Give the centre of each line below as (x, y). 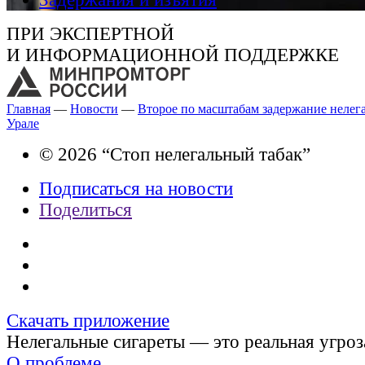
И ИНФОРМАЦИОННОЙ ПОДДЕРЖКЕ (173, 55)
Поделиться (86, 209)
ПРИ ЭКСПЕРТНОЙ (90, 34)
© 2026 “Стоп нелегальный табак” (175, 154)
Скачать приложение (88, 320)
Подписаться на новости (136, 188)
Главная (29, 108)
